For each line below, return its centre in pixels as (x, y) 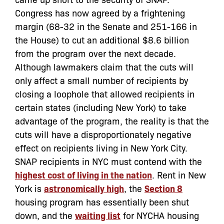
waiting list (98, 215)
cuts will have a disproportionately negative (103, 134)
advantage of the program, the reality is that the (112, 120)
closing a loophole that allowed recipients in (105, 93)
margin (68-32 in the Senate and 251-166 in (106, 26)
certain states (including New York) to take (101, 107)
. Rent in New (179, 174)
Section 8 (163, 188)
